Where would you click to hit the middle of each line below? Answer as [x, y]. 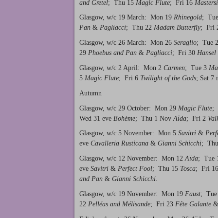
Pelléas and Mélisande [119, 204]
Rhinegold [188, 18]
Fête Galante [193, 204]
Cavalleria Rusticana [119, 144]
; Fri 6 [129, 78]
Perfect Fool [135, 169]
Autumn [91, 93]
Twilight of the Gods [168, 78]
